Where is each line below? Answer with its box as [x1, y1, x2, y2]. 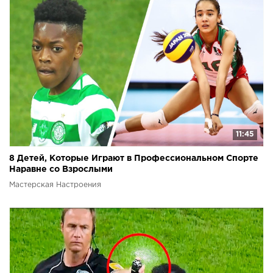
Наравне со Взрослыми [9, 166, 113, 174]
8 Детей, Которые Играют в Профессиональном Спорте [9, 155, 258, 163]
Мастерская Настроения [9, 182, 101, 189]
